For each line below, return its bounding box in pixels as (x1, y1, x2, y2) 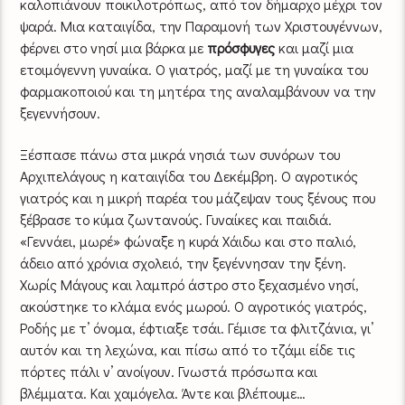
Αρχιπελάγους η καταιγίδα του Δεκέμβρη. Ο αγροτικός (20, 166, 359, 186)
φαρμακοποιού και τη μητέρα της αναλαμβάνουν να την (20, 80, 377, 100)
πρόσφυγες (207, 37, 276, 57)
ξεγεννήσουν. (20, 102, 101, 122)
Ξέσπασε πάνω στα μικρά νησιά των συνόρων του (20, 145, 341, 165)
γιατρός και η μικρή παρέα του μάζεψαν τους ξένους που (20, 188, 376, 208)
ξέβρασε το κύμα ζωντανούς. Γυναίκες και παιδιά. (20, 210, 333, 230)
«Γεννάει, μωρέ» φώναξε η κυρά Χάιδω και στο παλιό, (20, 231, 357, 251)
